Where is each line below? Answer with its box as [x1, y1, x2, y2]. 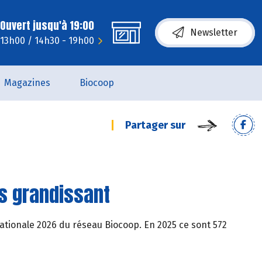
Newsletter [190, 27, 237, 38]
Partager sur [125, 119, 185, 132]
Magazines [4, 77, 50, 88]
